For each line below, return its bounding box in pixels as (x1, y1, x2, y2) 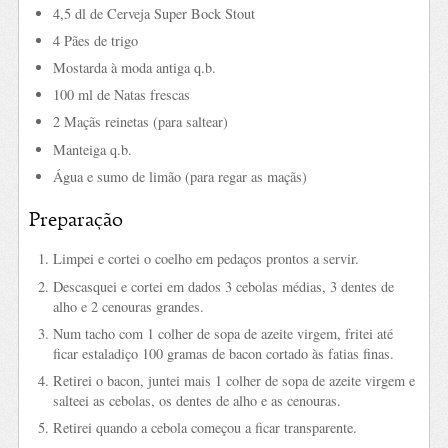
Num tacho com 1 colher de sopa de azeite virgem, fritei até (52, 323, 393, 343)
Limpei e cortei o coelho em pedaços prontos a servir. (52, 249, 359, 269)
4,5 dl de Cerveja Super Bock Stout (52, 3, 255, 23)
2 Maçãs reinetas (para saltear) (52, 112, 228, 132)
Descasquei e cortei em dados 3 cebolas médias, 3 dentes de (52, 276, 394, 296)
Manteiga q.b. (52, 139, 132, 159)
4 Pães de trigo (52, 30, 138, 50)
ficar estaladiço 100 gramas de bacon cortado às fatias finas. (52, 343, 394, 363)
